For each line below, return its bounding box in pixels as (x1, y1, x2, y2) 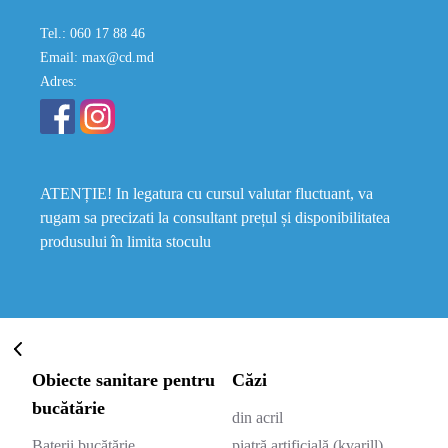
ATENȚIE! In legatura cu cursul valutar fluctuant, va (40, 185, 373, 202)
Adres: (40, 74, 77, 89)
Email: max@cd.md (40, 50, 154, 65)
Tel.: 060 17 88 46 (40, 26, 145, 41)
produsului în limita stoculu (40, 233, 211, 250)
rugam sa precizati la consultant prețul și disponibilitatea (40, 209, 390, 226)
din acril (232, 409, 283, 426)
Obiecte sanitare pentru (32, 370, 215, 390)
